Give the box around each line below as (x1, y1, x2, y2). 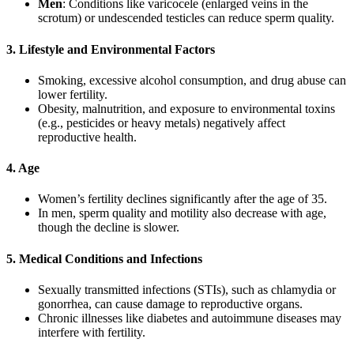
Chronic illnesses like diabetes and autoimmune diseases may (38, 311, 341, 325)
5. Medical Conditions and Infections (6, 251, 202, 265)
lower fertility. (38, 87, 107, 101)
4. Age (6, 161, 40, 175)
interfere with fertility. (38, 325, 145, 339)
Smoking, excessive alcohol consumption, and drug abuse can (38, 73, 346, 87)
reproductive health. (38, 130, 137, 144)
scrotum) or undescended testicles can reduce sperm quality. (38, 11, 334, 25)
